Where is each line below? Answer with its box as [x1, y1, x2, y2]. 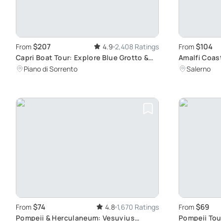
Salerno [186, 64, 211, 74]
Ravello [179, 63, 205, 73]
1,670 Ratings [117, 202, 159, 212]
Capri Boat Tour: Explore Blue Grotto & [16, 53, 149, 63]
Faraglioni [16, 63, 51, 73]
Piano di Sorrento [24, 64, 77, 74]
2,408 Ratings [115, 42, 159, 52]
